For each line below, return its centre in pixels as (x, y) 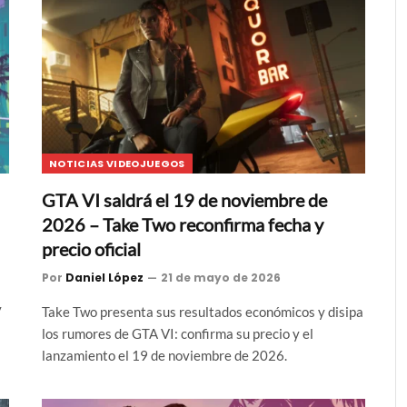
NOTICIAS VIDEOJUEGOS (117, 164)
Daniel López (104, 278)
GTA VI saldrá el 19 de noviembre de (184, 200)
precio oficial (91, 249)
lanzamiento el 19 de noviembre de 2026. (164, 356)
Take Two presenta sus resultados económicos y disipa (203, 312)
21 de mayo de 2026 (221, 278)
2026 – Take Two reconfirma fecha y (183, 225)
